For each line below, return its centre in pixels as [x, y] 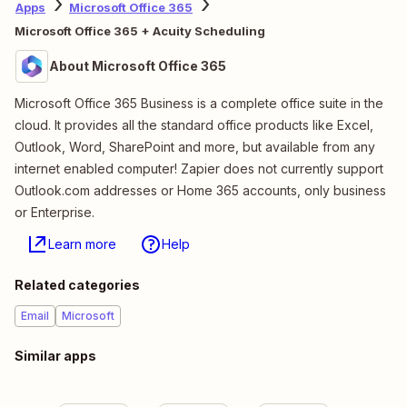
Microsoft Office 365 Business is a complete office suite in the [199, 103]
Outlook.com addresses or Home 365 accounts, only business [200, 190]
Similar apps [55, 355]
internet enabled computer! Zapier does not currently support [199, 168]
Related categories [77, 284]
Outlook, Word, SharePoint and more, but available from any [195, 146]
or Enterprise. [55, 212]
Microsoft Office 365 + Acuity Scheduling [140, 30]
